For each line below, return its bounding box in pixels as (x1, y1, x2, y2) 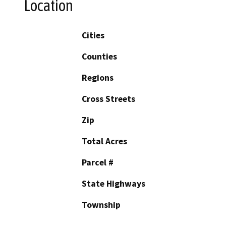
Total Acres (82, 135, 127, 147)
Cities (82, 29, 104, 41)
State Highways (82, 178, 145, 189)
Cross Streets (82, 93, 135, 104)
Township (82, 199, 121, 210)
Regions (82, 72, 114, 83)
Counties (82, 50, 117, 62)
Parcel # (82, 156, 114, 168)
